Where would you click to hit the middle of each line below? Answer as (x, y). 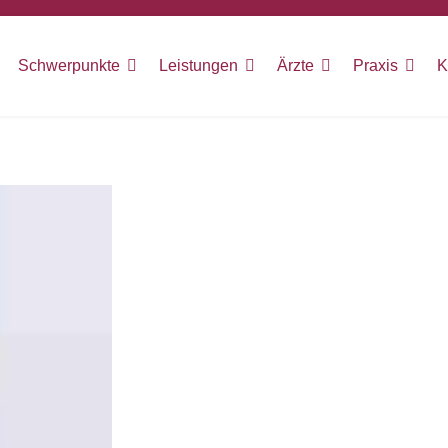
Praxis (375, 65)
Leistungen (198, 65)
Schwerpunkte (69, 65)
